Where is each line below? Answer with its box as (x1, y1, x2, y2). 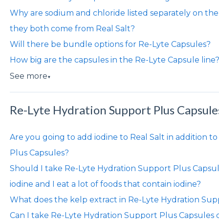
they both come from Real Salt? (9, 24, 135, 34)
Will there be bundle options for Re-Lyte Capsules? (9, 40, 211, 49)
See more (9, 71, 47, 81)
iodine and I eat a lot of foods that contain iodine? (9, 179, 201, 189)
